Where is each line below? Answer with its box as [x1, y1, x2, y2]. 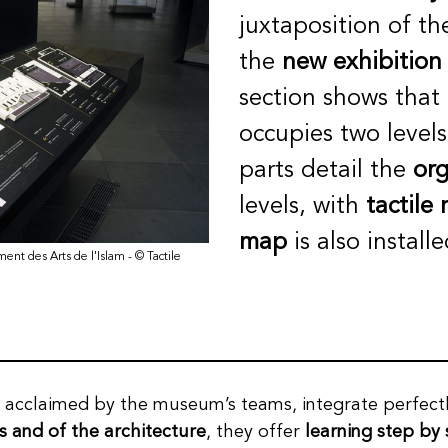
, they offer [206, 422, 305, 441]
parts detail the [239, 159, 413, 184]
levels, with [239, 195, 366, 220]
